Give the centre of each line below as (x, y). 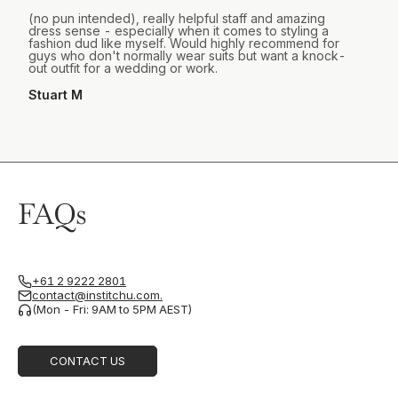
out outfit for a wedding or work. (123, 68)
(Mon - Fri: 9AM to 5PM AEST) (112, 310)
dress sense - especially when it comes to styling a (179, 30)
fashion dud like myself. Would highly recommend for (184, 43)
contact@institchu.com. (97, 295)
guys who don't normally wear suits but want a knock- (187, 55)
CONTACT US (88, 360)
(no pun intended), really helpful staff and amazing (177, 18)
